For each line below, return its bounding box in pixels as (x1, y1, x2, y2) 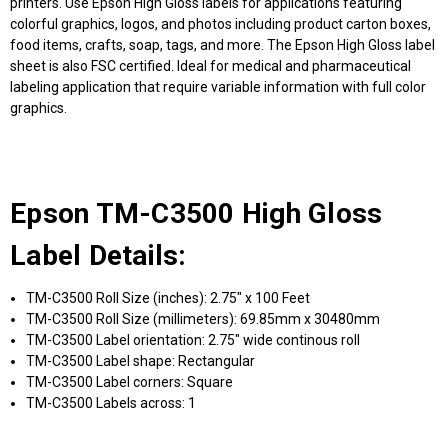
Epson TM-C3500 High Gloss (10, 197, 383, 230)
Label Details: (10, 239, 187, 272)
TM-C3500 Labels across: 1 (26, 394, 197, 411)
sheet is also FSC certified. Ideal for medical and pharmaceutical (10, 58, 411, 75)
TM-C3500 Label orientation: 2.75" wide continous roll (26, 331, 361, 348)
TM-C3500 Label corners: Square (26, 373, 234, 390)
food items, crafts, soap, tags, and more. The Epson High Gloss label (10, 37, 435, 54)
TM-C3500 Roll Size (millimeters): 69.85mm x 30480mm (26, 310, 381, 327)
